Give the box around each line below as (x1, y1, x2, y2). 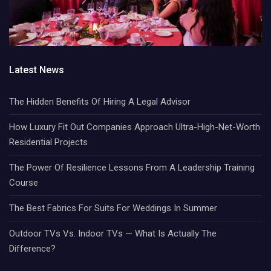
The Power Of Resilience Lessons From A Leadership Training (9, 162, 255, 173)
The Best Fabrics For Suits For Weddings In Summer (9, 202, 217, 214)
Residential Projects (9, 136, 88, 148)
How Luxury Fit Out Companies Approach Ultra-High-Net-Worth (9, 121, 260, 132)
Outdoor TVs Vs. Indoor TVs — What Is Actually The (9, 227, 217, 239)
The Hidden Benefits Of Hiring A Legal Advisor (9, 96, 191, 107)
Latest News (9, 64, 64, 76)
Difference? (9, 243, 56, 254)
